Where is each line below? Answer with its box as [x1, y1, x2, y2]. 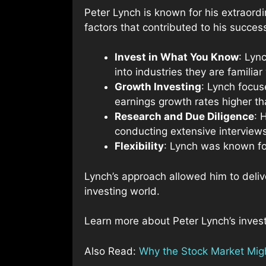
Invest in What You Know [115, 51, 239, 64]
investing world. [84, 185, 160, 197]
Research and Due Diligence [115, 110, 254, 123]
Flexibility [115, 140, 164, 153]
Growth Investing [115, 81, 201, 93]
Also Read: [84, 245, 139, 257]
